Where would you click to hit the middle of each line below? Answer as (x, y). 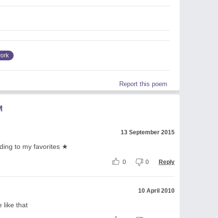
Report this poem (143, 84)
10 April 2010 (156, 191)
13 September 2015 (148, 132)
